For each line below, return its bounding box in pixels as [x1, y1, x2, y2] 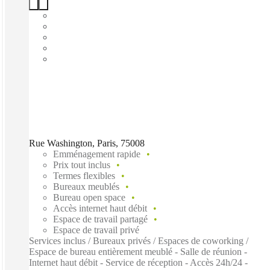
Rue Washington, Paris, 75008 [29, 137, 145, 148]
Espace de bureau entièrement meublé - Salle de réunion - [29, 246, 247, 257]
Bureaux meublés [53, 181, 119, 192]
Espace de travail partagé [53, 213, 148, 224]
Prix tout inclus [53, 159, 110, 170]
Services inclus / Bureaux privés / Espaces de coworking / [29, 235, 248, 246]
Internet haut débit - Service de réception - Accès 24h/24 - [29, 257, 248, 268]
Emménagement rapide [53, 148, 140, 159]
